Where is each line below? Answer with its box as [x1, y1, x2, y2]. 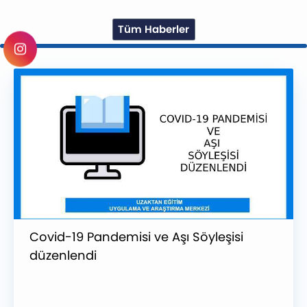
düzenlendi [29, 247, 97, 265]
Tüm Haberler [118, 22, 189, 37]
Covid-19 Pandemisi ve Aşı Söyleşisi [29, 228, 243, 246]
